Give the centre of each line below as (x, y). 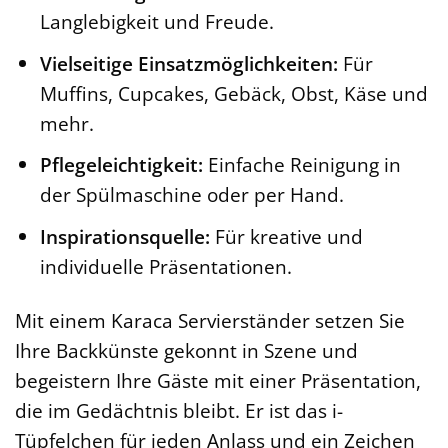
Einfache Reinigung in (301, 165)
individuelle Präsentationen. (165, 266)
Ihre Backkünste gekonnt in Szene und (186, 351)
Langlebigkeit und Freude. (156, 21)
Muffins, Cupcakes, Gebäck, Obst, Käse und (233, 93)
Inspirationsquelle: (124, 236)
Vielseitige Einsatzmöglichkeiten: (188, 63)
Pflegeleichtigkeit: (121, 165)
